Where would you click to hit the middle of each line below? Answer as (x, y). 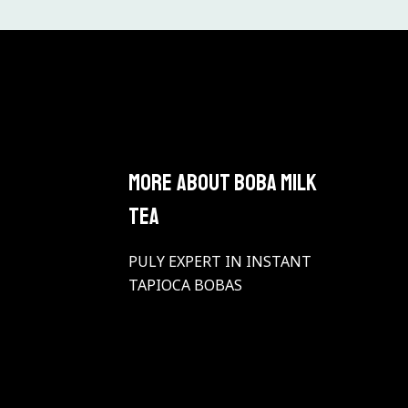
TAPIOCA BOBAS (185, 286)
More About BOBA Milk (222, 183)
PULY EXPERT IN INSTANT (219, 262)
